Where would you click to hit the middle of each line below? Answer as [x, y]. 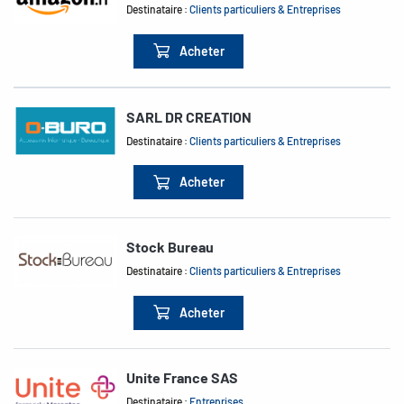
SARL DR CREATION [189, 116]
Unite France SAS [183, 377]
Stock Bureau [170, 247]
